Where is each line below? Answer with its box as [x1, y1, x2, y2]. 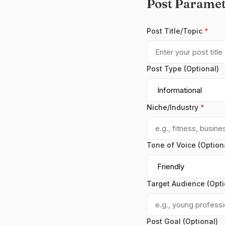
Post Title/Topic [147, 27, 204, 35]
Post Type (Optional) [147, 64, 219, 73]
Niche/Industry [147, 103, 200, 111]
